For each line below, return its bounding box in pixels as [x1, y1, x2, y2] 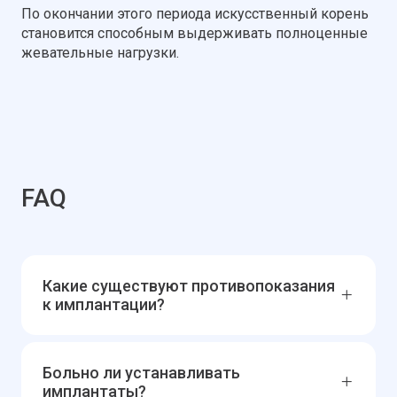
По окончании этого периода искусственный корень [21, 4, 369, 22]
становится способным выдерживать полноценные [21, 24, 368, 42]
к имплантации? [43, 294, 165, 314]
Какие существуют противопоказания [43, 276, 335, 295]
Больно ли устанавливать [43, 362, 240, 382]
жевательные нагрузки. [21, 43, 179, 61]
